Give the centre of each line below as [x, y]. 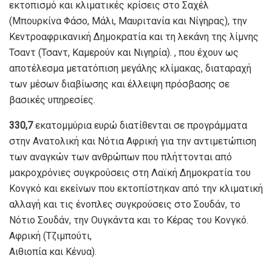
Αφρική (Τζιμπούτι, [50, 236]
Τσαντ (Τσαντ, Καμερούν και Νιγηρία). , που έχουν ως [124, 52]
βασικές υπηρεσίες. [52, 100]
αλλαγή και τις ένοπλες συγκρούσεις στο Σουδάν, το [125, 204]
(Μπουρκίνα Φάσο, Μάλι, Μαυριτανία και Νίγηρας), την [128, 21]
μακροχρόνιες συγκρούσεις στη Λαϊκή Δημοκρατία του [130, 172]
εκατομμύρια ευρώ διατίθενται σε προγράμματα [140, 125]
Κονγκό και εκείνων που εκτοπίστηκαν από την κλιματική [136, 188]
